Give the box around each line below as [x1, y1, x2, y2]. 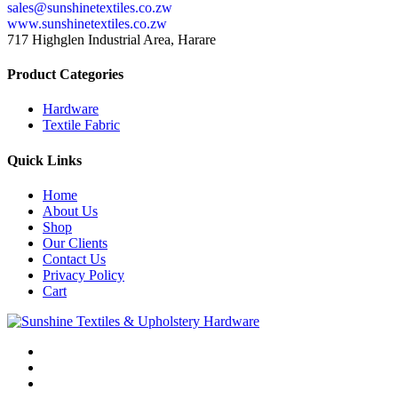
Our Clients [43, 235, 107, 251]
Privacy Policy [43, 267, 124, 283]
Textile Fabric [43, 117, 120, 133]
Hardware [43, 101, 99, 117]
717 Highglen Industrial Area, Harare [7, 31, 216, 47]
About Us [43, 203, 98, 219]
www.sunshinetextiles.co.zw [7, 15, 167, 31]
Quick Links [7, 152, 82, 168]
